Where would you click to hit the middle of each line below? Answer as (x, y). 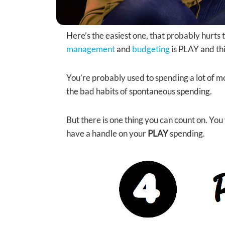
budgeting (151, 49)
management (91, 49)
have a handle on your (107, 134)
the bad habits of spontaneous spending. (139, 91)
